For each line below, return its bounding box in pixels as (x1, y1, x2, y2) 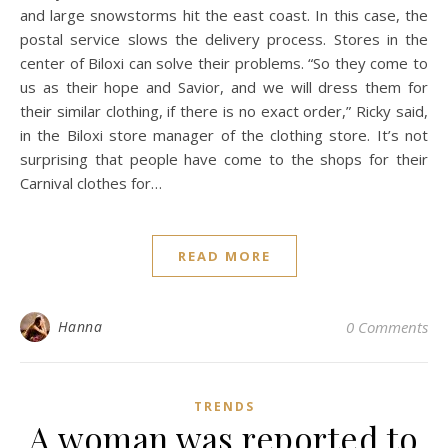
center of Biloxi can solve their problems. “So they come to (20, 53, 428, 73)
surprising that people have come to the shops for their (20, 149, 428, 169)
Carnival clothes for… (20, 173, 162, 193)
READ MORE (177, 247, 271, 265)
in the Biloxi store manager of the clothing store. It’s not (20, 125, 428, 145)
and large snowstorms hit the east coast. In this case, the (20, 5, 428, 25)
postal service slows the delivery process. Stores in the (20, 29, 428, 49)
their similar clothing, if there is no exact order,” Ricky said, (20, 101, 428, 121)
